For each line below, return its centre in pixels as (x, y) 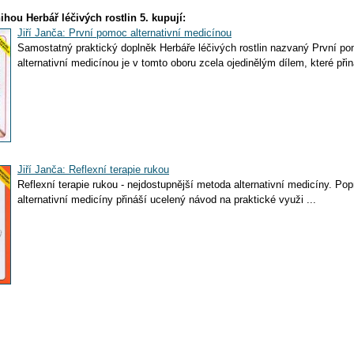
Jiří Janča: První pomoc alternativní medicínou (124, 33)
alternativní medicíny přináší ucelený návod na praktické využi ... (167, 200)
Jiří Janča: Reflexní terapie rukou (93, 169)
